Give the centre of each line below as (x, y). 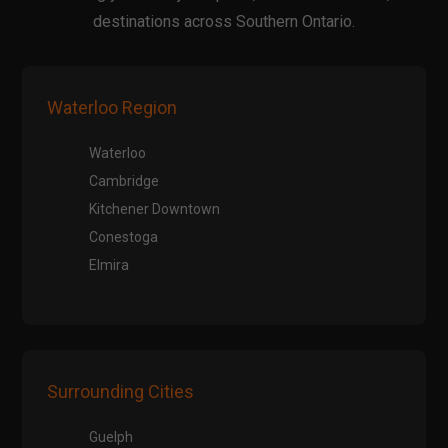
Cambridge (124, 181)
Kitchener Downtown (155, 209)
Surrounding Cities (121, 392)
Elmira (109, 265)
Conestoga (124, 237)
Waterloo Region (112, 108)
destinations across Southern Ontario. (224, 22)
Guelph (111, 437)
